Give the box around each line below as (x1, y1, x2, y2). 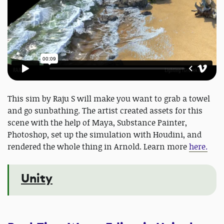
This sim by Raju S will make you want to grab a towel (7, 93, 210, 104)
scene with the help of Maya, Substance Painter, (7, 117, 187, 128)
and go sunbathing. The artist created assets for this (7, 105, 202, 116)
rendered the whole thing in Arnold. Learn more (7, 141, 189, 152)
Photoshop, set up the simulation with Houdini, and (7, 129, 201, 140)
